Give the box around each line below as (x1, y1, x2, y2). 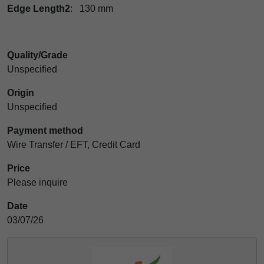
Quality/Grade (7, 50, 68, 60)
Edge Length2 (7, 4, 70, 14)
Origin (7, 88, 34, 98)
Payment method (7, 126, 83, 136)
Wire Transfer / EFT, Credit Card (7, 140, 140, 150)
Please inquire (7, 177, 68, 187)
